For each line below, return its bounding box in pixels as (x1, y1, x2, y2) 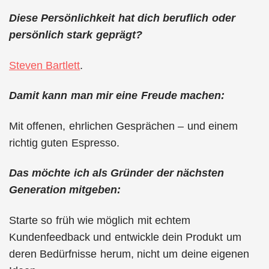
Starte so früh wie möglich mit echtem (9, 214, 190, 226)
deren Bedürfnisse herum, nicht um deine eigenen (9, 247, 249, 260)
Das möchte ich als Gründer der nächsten (9, 167, 224, 179)
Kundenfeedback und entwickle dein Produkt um (9, 231, 241, 243)
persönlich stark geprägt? (9, 29, 142, 41)
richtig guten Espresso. (9, 136, 119, 149)
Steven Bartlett (9, 59, 80, 71)
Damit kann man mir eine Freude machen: (9, 89, 225, 101)
